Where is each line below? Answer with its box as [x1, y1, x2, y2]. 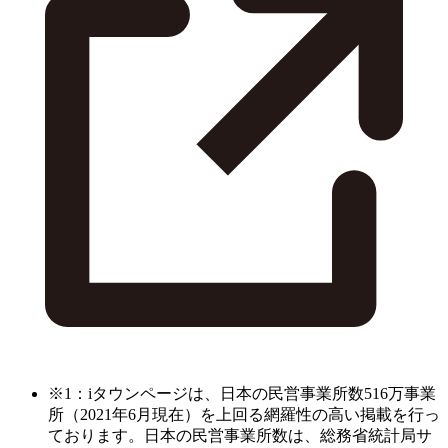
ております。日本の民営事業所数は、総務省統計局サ [48, 427, 432, 445]
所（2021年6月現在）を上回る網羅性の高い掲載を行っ [48, 406, 440, 424]
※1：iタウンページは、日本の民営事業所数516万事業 [48, 385, 436, 403]
